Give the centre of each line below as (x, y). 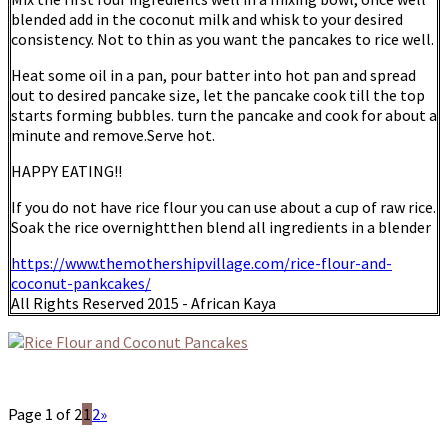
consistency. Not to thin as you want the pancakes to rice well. (222, 39)
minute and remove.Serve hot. (113, 135)
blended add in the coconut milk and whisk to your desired (207, 19)
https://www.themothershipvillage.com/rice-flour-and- (201, 263)
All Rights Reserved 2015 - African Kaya (143, 303)
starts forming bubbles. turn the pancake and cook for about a (224, 115)
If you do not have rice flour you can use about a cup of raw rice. (223, 207)
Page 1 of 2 (45, 414)
